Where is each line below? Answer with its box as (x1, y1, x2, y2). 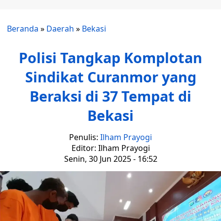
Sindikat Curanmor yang (25, 67, 196, 86)
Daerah (46, 23, 74, 34)
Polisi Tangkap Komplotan (19, 48, 202, 67)
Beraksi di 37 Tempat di (30, 86, 191, 106)
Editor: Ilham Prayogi (71, 143, 150, 153)
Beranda (7, 23, 38, 34)
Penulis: (69, 132, 100, 143)
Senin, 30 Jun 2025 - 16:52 (64, 153, 157, 164)
